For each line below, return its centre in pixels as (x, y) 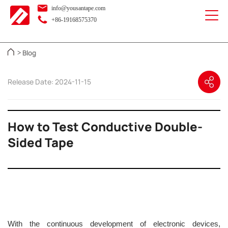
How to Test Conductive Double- (105, 127)
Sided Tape (41, 142)
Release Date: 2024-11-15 (49, 82)
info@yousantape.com (78, 8)
